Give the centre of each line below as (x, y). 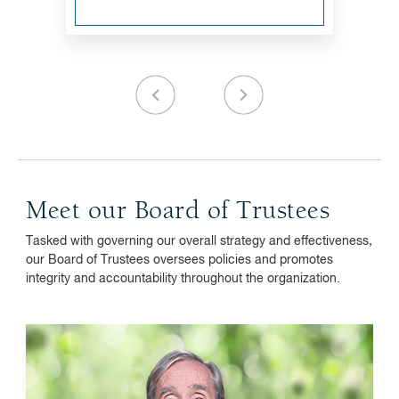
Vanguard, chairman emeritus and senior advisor (196, 387)
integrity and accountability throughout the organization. (183, 279)
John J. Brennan (297, 362)
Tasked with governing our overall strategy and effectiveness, (199, 241)
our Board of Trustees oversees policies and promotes (179, 260)
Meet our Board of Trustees (178, 212)
